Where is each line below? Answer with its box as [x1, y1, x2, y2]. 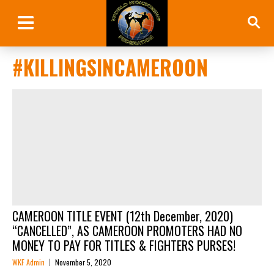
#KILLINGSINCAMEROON [12, 52, 208, 83]
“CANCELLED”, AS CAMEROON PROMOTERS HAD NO [12, 221, 242, 240]
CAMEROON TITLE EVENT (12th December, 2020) [12, 206, 233, 225]
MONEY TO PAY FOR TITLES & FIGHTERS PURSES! [12, 235, 235, 254]
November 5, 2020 [55, 256, 111, 267]
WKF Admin [12, 256, 45, 267]
